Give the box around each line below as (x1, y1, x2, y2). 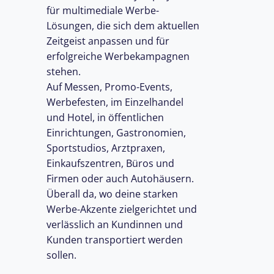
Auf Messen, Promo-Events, (46, 80, 172, 94)
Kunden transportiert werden (46, 233, 183, 247)
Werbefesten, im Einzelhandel (46, 95, 183, 109)
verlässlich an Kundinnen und (46, 218, 183, 232)
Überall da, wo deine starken (46, 187, 178, 201)
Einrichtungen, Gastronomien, (46, 126, 186, 140)
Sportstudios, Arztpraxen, (46, 141, 165, 155)
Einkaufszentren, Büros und (46, 157, 174, 171)
